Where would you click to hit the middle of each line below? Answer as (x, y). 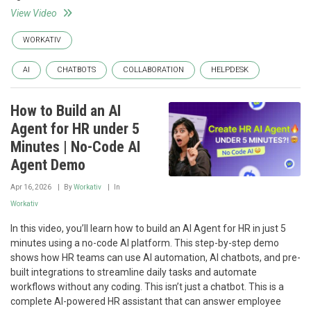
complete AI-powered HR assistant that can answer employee (146, 301)
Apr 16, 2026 (31, 187)
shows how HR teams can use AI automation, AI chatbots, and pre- (155, 257)
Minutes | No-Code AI (75, 146)
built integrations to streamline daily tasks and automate (134, 272)
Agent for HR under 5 (75, 128)
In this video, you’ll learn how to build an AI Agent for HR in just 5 (148, 228)
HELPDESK (230, 69)
